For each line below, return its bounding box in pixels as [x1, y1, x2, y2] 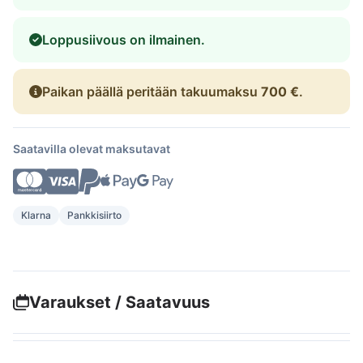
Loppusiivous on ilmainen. [42, 31, 205, 48]
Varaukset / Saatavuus [29, 293, 210, 312]
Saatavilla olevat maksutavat [13, 141, 170, 156]
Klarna [21, 209, 51, 221]
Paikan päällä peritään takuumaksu [42, 83, 261, 100]
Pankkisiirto [67, 209, 122, 221]
